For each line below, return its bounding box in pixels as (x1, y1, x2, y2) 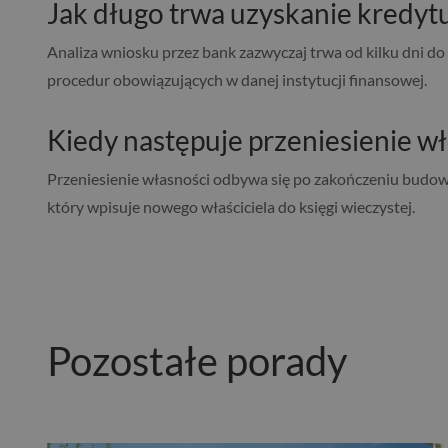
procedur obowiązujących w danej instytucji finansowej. (47, 70, 427, 90)
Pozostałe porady (47, 337, 347, 386)
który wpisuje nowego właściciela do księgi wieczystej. (47, 197, 415, 217)
